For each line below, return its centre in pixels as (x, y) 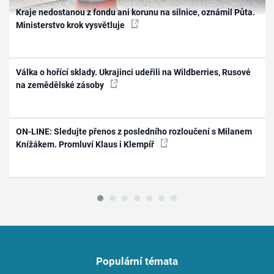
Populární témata (137, 261)
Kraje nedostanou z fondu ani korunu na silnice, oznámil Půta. (136, 13)
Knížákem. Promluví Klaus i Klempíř (86, 145)
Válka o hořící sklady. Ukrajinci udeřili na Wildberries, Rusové (134, 72)
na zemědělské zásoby (61, 85)
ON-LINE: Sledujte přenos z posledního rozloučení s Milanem (134, 132)
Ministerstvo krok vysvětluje (72, 25)
